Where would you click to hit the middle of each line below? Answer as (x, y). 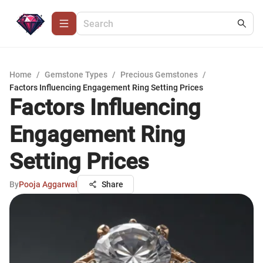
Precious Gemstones (159, 75)
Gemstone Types (76, 75)
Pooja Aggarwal (48, 184)
